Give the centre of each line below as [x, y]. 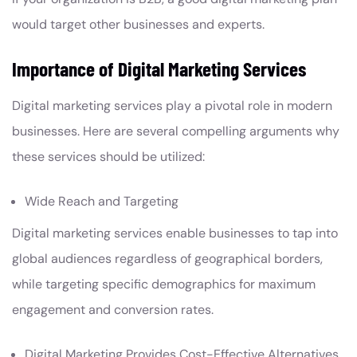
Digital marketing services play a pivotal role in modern [172, 106]
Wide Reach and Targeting [102, 201]
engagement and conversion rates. [113, 310]
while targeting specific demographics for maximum [164, 284]
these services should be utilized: [108, 157]
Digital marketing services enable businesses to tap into [175, 233]
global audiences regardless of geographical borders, [167, 259]
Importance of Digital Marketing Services [161, 69]
